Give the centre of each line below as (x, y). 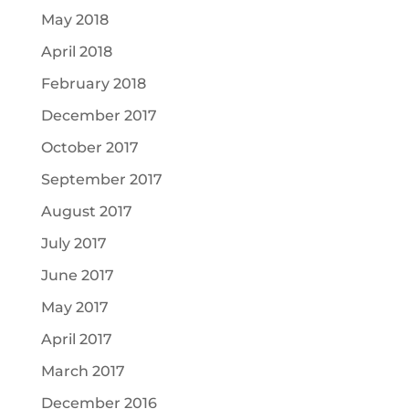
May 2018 (74, 20)
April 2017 (76, 339)
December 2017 (99, 115)
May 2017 (74, 307)
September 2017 (101, 179)
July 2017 (73, 243)
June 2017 (77, 275)
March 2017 (83, 371)
